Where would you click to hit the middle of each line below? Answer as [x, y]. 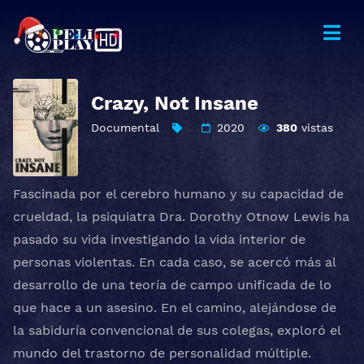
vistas [315, 128]
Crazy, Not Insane [175, 103]
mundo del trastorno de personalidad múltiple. [162, 353]
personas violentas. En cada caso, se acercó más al [174, 262]
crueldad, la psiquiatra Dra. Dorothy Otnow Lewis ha [181, 217]
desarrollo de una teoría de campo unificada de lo [172, 285]
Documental [125, 128]
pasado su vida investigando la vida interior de [159, 239]
